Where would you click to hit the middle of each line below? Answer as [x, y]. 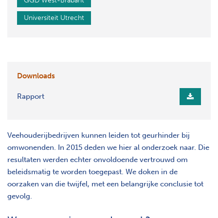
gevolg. [20, 196]
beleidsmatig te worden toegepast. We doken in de [92, 172]
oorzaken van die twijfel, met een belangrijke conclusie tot [105, 184]
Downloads [36, 76]
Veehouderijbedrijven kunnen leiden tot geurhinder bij [99, 135]
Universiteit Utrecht [54, 18]
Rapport [31, 96]
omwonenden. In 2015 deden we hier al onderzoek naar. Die [108, 147]
